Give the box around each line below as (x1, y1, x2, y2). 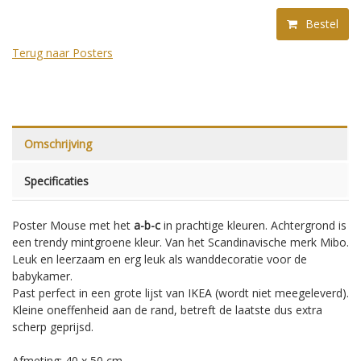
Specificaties (24, 173, 89, 189)
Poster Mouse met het (12, 218, 134, 233)
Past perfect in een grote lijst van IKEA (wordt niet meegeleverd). (12, 285, 349, 301)
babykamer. (12, 268, 73, 284)
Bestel (302, 16, 338, 31)
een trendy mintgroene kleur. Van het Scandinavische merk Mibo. (12, 234, 349, 250)
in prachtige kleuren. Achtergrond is (160, 218, 346, 233)
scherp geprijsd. (12, 319, 93, 334)
